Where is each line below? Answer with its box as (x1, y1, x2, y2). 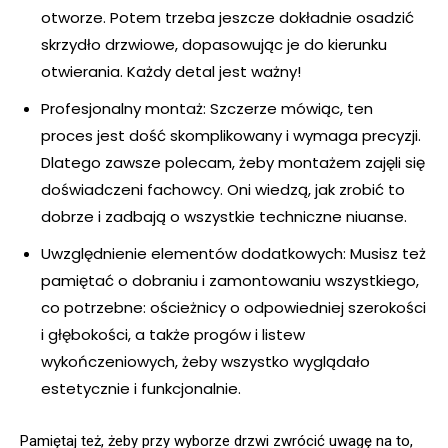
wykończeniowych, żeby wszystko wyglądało (41, 351, 370, 373)
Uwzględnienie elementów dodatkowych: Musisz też (41, 243, 426, 265)
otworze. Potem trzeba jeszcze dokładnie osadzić (41, 7, 414, 29)
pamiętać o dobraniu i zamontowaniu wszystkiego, (41, 270, 419, 292)
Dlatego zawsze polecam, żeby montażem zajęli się (41, 152, 425, 174)
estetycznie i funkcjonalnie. (41, 378, 241, 400)
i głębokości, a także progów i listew (41, 324, 305, 346)
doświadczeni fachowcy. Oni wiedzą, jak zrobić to (41, 179, 405, 201)
